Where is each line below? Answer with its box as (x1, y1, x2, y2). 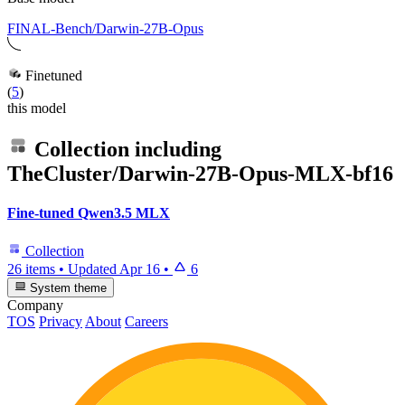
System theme (26, 280, 108, 295)
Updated (68, 260, 119, 277)
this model (7, 100, 66, 117)
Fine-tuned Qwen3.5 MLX (7, 205, 170, 221)
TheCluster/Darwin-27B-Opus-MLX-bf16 (7, 161, 393, 185)
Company (7, 297, 63, 313)
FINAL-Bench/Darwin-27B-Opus (7, 21, 203, 37)
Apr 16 (119, 260, 160, 277)
